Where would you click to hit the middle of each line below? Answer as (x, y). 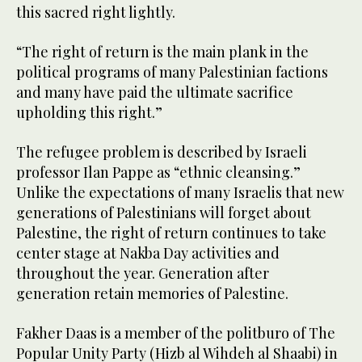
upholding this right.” (89, 112)
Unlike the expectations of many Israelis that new (180, 192)
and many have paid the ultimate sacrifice (155, 92)
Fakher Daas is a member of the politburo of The (176, 333)
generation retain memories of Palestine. (152, 293)
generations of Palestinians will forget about (164, 212)
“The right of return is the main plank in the (162, 51)
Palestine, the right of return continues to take (171, 232)
